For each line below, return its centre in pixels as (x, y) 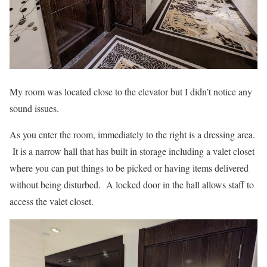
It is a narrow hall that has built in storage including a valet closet (132, 151)
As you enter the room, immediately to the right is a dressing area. (132, 134)
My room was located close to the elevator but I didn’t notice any (131, 91)
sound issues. (34, 108)
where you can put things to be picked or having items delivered (129, 167)
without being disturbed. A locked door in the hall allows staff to (132, 184)
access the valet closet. (52, 201)
